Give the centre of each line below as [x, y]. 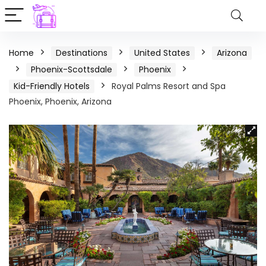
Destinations [82, 53]
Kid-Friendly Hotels [52, 86]
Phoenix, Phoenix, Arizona [60, 102]
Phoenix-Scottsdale [72, 69]
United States [162, 53]
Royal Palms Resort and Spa [169, 86]
